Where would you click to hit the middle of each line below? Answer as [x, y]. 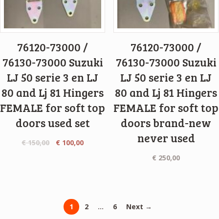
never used [166, 138]
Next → [139, 207]
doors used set [53, 122]
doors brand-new [166, 122]
